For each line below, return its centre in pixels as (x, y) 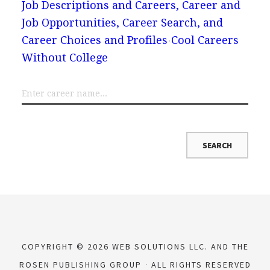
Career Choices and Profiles (94, 40)
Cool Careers (205, 40)
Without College (64, 57)
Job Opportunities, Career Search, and (122, 22)
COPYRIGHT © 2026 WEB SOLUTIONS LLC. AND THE (135, 246)
